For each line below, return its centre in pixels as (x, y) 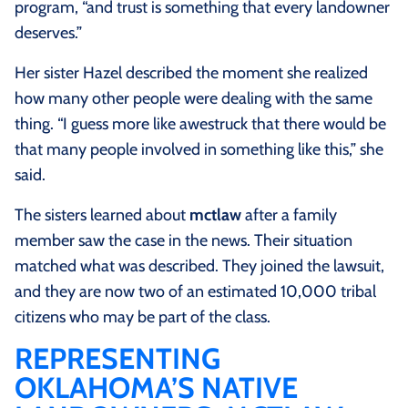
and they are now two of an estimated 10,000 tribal (195, 292)
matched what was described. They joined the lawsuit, (199, 266)
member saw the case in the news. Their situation (184, 241)
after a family (289, 215)
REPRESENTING (117, 359)
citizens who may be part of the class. (143, 317)
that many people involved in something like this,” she (199, 150)
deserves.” (48, 33)
